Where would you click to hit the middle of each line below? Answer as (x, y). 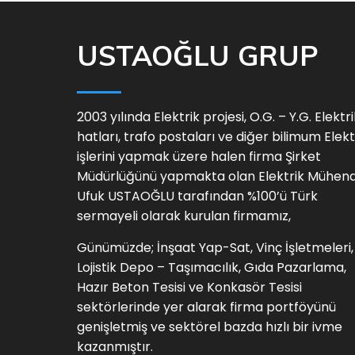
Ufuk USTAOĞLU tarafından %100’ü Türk (197, 196)
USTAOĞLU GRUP (198, 55)
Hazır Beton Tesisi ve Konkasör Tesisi (189, 287)
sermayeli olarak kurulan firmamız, (184, 216)
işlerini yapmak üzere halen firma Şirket (199, 156)
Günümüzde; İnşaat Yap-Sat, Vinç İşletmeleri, (215, 247)
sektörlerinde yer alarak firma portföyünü (206, 307)
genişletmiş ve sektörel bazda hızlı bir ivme (210, 326)
